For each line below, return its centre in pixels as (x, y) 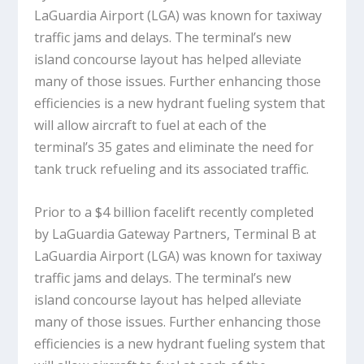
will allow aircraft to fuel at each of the (151, 126)
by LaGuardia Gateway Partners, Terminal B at (175, 234)
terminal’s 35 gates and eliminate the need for (174, 147)
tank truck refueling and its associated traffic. (172, 169)
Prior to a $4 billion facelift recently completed (174, 212)
